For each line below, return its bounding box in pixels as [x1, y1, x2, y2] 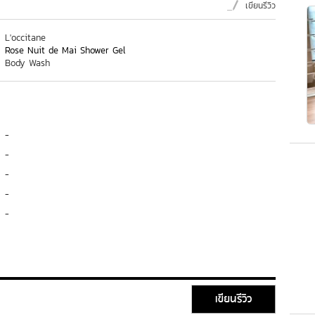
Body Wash [5, 56, 50, 70]
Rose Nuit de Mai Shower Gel [5, 44, 125, 57]
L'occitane [5, 31, 46, 44]
